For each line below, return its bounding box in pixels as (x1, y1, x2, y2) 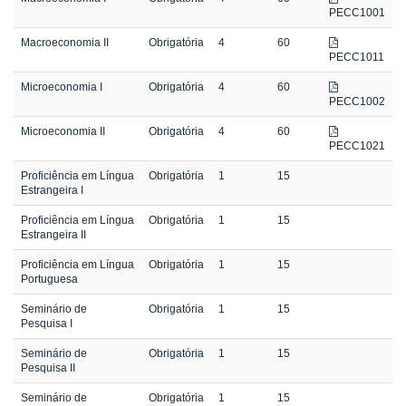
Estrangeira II (21, 228, 86, 242)
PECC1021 (329, 140, 385, 153)
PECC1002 (329, 95, 385, 109)
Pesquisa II (21, 362, 75, 375)
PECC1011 (329, 51, 384, 64)
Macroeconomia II (21, 36, 109, 50)
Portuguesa (21, 273, 78, 286)
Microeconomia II (21, 125, 105, 139)
